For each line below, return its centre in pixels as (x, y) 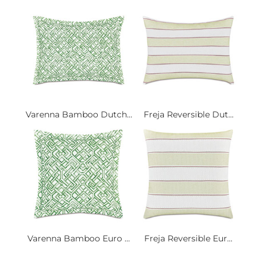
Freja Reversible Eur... (188, 238)
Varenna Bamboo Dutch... (79, 114)
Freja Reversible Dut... (188, 114)
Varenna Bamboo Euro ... (79, 238)
